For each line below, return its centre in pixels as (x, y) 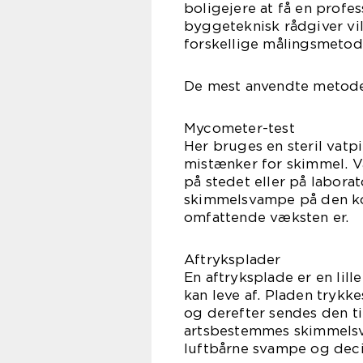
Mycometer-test (239, 128)
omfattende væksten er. (267, 218)
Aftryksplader (233, 260)
